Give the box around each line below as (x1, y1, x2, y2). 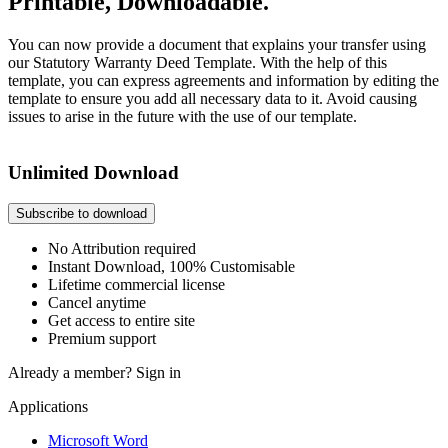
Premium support (48, 330, 156, 348)
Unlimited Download (8, 162, 179, 184)
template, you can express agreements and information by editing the (8, 71, 439, 89)
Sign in (136, 364, 181, 382)
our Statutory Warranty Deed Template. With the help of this (8, 53, 387, 71)
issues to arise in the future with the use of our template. (8, 107, 357, 125)
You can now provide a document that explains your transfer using (8, 35, 426, 53)
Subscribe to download (16, 206, 147, 222)
